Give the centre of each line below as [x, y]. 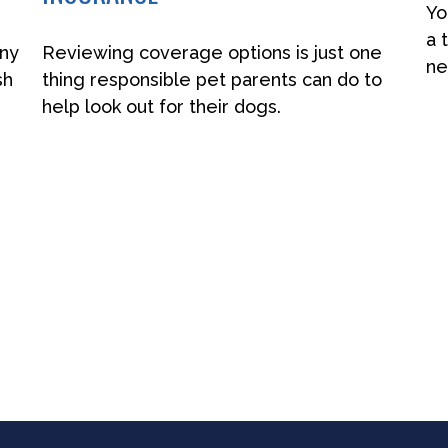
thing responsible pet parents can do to [212, 80]
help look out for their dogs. [162, 107]
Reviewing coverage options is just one [212, 53]
